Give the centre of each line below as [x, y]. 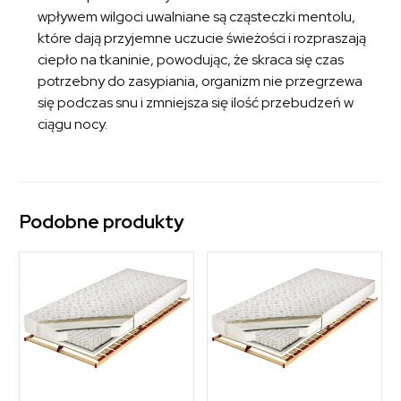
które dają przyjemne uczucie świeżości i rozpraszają [202, 38]
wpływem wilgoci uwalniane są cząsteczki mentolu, [197, 17]
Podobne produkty [102, 222]
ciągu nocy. [73, 124]
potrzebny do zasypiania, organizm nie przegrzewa [200, 81]
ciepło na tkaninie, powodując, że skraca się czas [191, 60]
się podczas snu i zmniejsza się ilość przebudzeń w [196, 103]
